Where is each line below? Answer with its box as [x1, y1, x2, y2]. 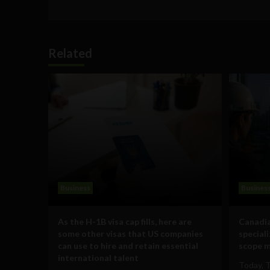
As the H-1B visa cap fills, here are [58, 216, 192, 227]
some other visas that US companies [58, 228, 203, 239]
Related [48, 45, 92, 60]
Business [60, 183, 90, 192]
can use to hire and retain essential [58, 240, 198, 251]
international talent [58, 252, 139, 263]
